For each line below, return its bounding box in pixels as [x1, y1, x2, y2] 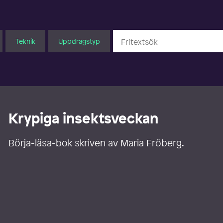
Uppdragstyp [58, 36, 100, 46]
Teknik [15, 36, 35, 46]
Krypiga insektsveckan [8, 109, 159, 128]
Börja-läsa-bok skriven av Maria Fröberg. [8, 136, 185, 150]
